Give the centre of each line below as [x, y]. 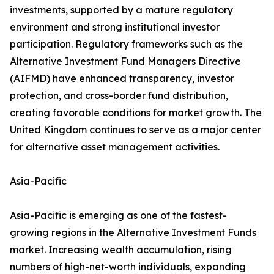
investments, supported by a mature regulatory [121, 10]
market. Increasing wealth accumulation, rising [121, 250]
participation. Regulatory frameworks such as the [126, 44]
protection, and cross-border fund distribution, [119, 96]
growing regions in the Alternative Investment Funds [133, 233]
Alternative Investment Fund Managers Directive [125, 61]
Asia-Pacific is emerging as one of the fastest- [118, 216]
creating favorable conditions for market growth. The [136, 113]
